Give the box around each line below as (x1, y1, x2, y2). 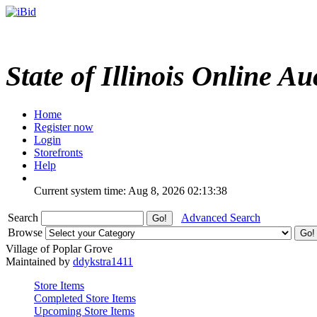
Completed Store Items (34, 292, 136, 304)
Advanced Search (181, 211, 260, 224)
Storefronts (34, 146, 83, 158)
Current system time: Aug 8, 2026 (34, 184, 185, 197)
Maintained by (6, 255, 73, 267)
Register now (34, 120, 93, 133)
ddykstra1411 (73, 255, 133, 267)
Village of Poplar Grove (6, 242, 113, 255)
